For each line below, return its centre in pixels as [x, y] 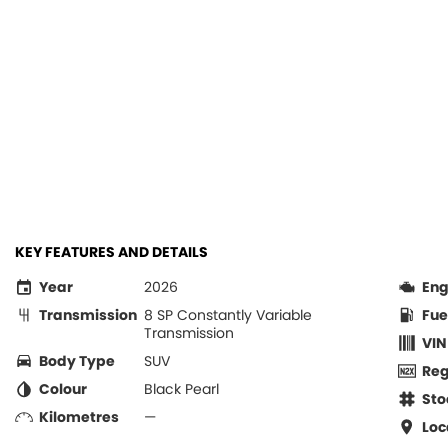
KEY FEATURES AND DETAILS [111, 252]
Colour [63, 389]
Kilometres [79, 417]
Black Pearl [181, 389]
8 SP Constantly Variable [228, 315]
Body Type [77, 361]
